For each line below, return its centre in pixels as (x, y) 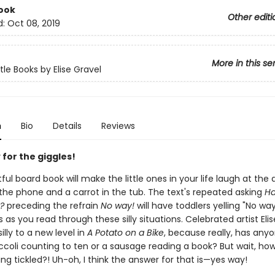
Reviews (118, 126)
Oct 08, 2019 (33, 24)
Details (67, 126)
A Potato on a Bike (125, 233)
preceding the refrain (52, 206)
